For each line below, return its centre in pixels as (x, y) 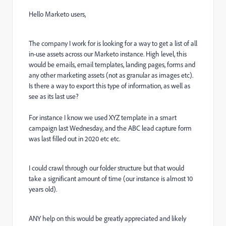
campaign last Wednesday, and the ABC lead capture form (110, 128)
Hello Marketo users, (58, 14)
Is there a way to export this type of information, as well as (109, 86)
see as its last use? (54, 96)
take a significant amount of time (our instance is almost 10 (111, 179)
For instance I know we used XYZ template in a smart (103, 118)
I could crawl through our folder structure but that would (106, 168)
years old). (43, 189)
